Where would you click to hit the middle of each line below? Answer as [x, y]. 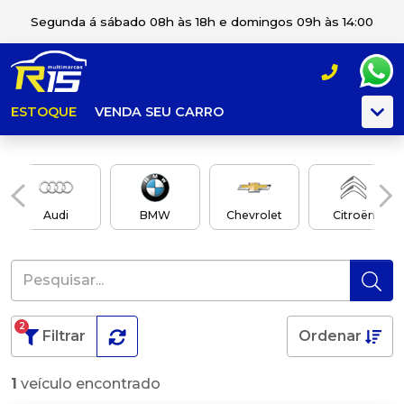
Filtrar [64, 335]
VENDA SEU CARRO [159, 112]
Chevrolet [254, 215]
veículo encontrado [89, 383]
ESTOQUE [44, 112]
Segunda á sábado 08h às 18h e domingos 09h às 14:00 [202, 22]
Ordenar [332, 335]
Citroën [353, 215]
